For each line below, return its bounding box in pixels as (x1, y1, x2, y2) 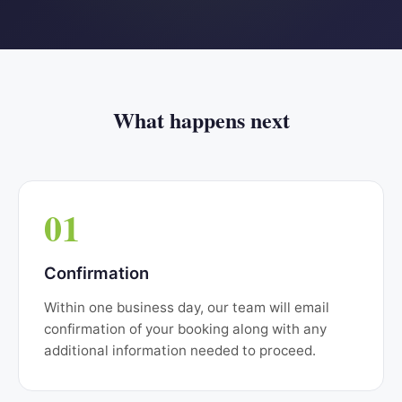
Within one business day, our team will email (44, 299, 329, 316)
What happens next (112, 104, 290, 135)
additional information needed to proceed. (44, 342, 316, 359)
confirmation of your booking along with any (44, 320, 327, 337)
